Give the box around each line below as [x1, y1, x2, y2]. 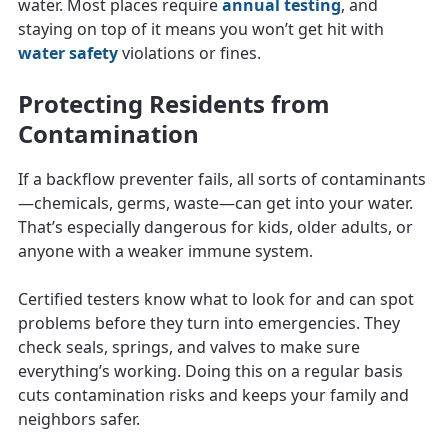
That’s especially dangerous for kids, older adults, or [18, 215, 413, 238]
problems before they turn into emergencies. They [18, 311, 400, 334]
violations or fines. [118, 41, 261, 64]
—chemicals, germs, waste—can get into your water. [18, 191, 413, 214]
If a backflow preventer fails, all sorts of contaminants [18, 167, 426, 190]
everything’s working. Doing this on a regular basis [18, 359, 403, 382]
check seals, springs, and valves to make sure [18, 335, 360, 358]
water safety [18, 41, 118, 64]
